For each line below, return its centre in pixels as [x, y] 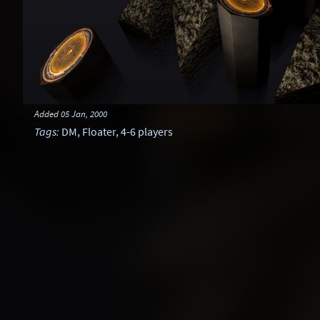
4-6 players [147, 131]
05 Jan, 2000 [84, 114]
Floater [99, 131]
